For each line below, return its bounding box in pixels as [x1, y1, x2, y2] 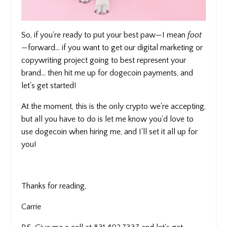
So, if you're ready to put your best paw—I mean [21, 30, 187, 40]
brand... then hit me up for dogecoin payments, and [21, 68, 193, 78]
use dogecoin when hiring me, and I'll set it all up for [21, 127, 198, 137]
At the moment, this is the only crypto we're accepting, [21, 102, 206, 111]
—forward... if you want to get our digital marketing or [21, 43, 203, 53]
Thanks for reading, [21, 181, 86, 191]
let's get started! [21, 81, 76, 91]
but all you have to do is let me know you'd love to [21, 115, 194, 124]
